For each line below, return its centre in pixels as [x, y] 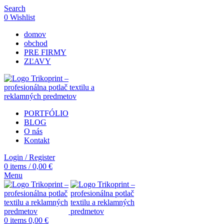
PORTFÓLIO [46, 113]
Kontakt [37, 140]
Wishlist [22, 17]
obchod [36, 43]
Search [15, 8]
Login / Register [29, 157]
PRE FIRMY [45, 52]
